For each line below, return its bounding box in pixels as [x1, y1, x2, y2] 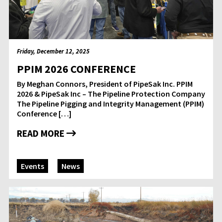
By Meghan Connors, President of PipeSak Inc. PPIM [17, 79, 193, 89]
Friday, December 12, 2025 [17, 47, 90, 55]
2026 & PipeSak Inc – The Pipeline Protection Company [17, 89, 205, 99]
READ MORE [17, 127, 66, 140]
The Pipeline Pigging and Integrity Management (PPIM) [17, 99, 204, 109]
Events [21, 161, 44, 171]
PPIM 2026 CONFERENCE [17, 62, 136, 76]
